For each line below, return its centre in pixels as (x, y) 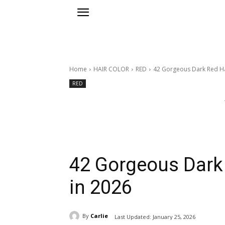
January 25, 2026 (174, 216)
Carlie (99, 216)
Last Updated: (133, 216)
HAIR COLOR (111, 69)
